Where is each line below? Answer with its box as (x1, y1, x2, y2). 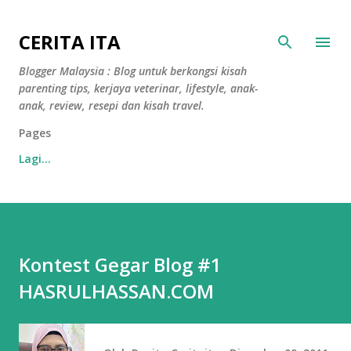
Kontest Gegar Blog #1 (19, 251, 222, 277)
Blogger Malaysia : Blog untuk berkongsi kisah (19, 63, 247, 78)
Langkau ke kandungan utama (99, 13, 252, 27)
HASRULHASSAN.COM (19, 278, 214, 304)
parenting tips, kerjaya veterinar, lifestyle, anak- (19, 81, 258, 96)
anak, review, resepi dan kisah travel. (19, 98, 204, 113)
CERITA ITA (19, 29, 121, 55)
